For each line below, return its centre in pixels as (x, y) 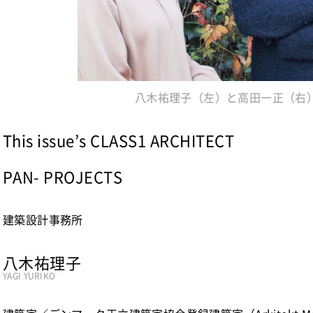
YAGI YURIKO (29, 276)
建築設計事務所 (43, 219)
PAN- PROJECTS (63, 176)
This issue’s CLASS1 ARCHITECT (119, 140)
